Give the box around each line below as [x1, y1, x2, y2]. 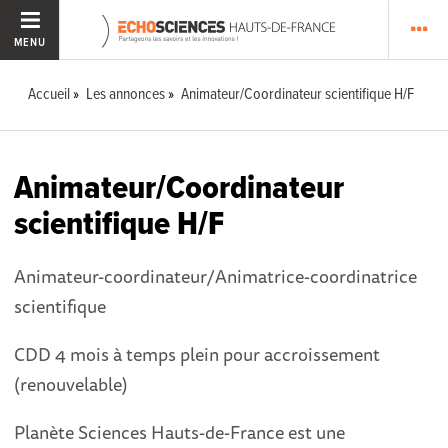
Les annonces [86, 84, 166, 105]
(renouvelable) [14, 370, 129, 398]
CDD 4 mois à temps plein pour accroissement [14, 340, 381, 368]
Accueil [28, 84, 71, 105]
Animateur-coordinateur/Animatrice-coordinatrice [14, 262, 418, 290]
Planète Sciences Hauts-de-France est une [14, 418, 346, 446]
